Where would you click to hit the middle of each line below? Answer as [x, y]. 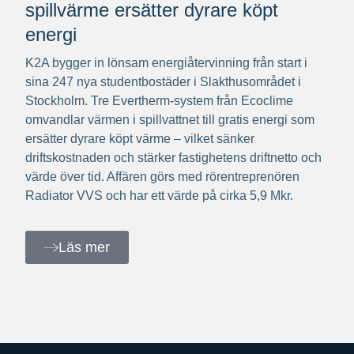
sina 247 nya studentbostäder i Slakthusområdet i [163, 82]
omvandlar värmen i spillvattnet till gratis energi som [170, 120]
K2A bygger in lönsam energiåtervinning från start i [166, 63]
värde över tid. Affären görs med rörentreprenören [162, 177]
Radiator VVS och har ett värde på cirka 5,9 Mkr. [159, 196]
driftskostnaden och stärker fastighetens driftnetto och [173, 158]
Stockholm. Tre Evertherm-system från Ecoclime [159, 101]
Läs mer [84, 248]
